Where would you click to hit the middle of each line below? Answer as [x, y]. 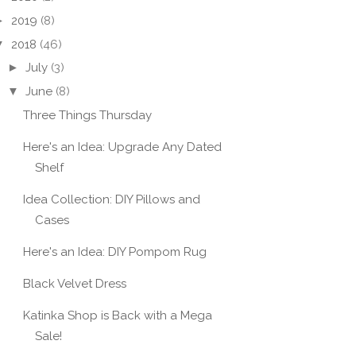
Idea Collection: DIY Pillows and [111, 199]
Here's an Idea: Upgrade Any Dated [122, 147]
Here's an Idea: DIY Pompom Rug [114, 252]
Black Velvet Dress [74, 283]
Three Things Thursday [87, 115]
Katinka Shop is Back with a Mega [117, 315]
